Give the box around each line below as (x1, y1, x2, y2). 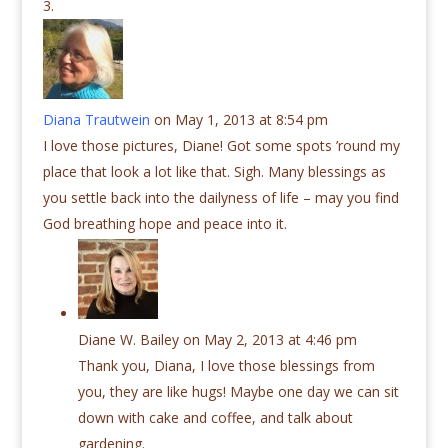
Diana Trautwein (42, 110, 150, 130)
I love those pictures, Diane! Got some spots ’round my (42, 136, 400, 156)
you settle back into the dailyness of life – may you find (42, 188, 399, 208)
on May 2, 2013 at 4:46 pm (182, 330, 357, 350)
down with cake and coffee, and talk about (77, 408, 353, 428)
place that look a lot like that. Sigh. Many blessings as (42, 162, 386, 182)
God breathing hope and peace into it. (42, 214, 287, 234)
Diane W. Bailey (77, 330, 179, 350)
